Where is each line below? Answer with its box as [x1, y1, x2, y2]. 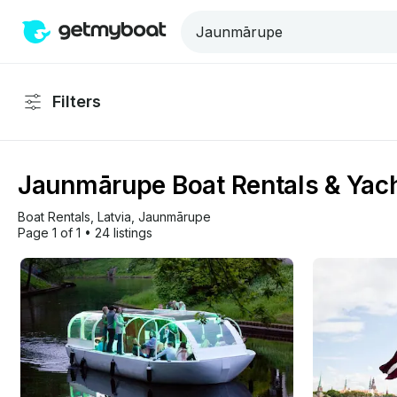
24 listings [95, 225, 152, 240]
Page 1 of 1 [18, 225, 81, 240]
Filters [52, 92, 101, 111]
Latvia [97, 209, 131, 224]
